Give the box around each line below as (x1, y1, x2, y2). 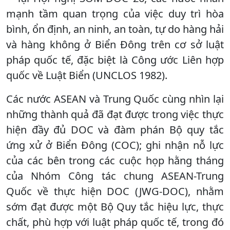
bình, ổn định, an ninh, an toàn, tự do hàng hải (6, 22, 224, 36)
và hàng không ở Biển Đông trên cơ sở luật (6, 37, 224, 51)
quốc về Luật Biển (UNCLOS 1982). (6, 68, 167, 82)
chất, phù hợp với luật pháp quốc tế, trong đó (6, 215, 224, 229)
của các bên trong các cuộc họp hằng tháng (6, 153, 224, 167)
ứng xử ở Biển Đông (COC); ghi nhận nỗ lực (6, 138, 224, 152)
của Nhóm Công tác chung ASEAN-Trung (6, 168, 224, 183)
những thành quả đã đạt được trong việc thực (6, 107, 224, 121)
